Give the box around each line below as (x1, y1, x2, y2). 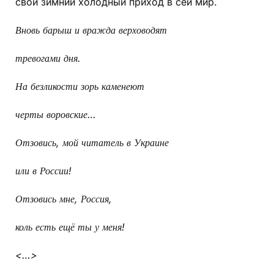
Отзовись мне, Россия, (15, 193, 112, 206)
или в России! (15, 165, 72, 177)
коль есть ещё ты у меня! (15, 221, 125, 234)
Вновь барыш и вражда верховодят (15, 24, 167, 37)
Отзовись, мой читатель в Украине (15, 136, 169, 149)
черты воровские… (15, 108, 96, 121)
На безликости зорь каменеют (15, 80, 144, 93)
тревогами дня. (15, 52, 81, 65)
